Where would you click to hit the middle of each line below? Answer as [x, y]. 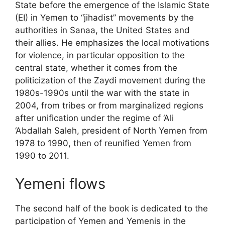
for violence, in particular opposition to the [100, 55]
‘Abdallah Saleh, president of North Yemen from [111, 131]
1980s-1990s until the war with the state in [102, 93]
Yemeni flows [60, 183]
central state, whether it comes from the [96, 68]
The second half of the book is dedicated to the [111, 208]
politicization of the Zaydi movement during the [110, 80]
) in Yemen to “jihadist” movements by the [109, 18]
